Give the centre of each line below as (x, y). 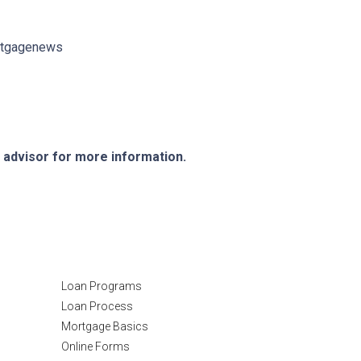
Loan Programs (102, 286)
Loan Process (97, 306)
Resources (108, 251)
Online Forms (95, 346)
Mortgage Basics (105, 326)
